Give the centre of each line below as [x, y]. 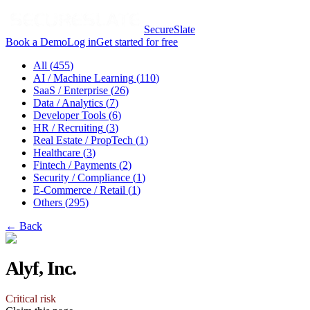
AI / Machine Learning [83, 77]
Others [48, 202]
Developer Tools [70, 115]
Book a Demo [36, 42]
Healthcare [57, 152]
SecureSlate [170, 29]
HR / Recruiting [68, 127]
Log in [82, 42]
